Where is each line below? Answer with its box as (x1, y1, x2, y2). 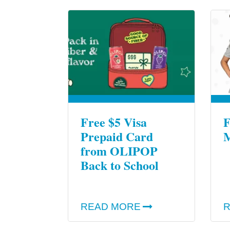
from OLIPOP (81, 142, 158, 160)
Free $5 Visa (81, 113, 147, 131)
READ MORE (81, 201, 141, 212)
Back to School (81, 156, 159, 175)
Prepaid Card (81, 127, 153, 146)
